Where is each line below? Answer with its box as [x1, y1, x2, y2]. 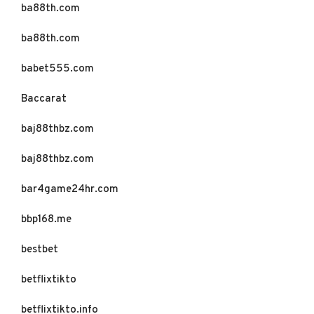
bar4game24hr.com [21, 183, 118, 196]
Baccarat [21, 93, 67, 106]
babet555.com [21, 62, 94, 76]
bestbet [21, 243, 58, 257]
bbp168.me [21, 213, 71, 226]
